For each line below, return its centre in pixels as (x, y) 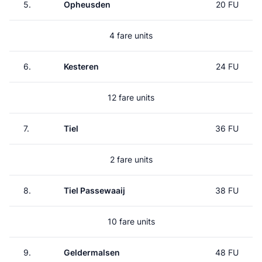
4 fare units (131, 35)
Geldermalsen (92, 252)
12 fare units (131, 97)
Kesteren (81, 66)
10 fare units (131, 221)
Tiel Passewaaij (94, 190)
